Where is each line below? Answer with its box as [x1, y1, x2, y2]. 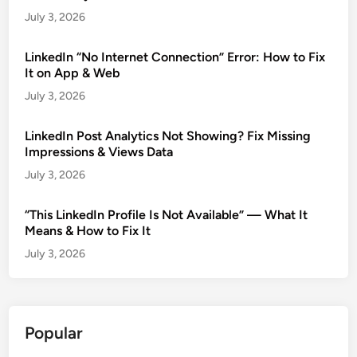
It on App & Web [25, 65, 120, 80]
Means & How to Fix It [25, 222, 151, 238]
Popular [25, 322, 84, 343]
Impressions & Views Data [25, 143, 174, 159]
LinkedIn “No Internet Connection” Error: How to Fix [25, 49, 326, 65]
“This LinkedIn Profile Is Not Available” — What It [25, 206, 308, 222]
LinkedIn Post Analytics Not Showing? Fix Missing [25, 127, 312, 143]
